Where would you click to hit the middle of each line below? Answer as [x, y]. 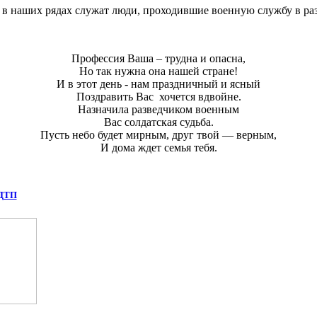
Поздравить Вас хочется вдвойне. [158, 97]
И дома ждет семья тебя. [158, 148]
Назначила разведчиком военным [158, 110]
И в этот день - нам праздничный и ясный [158, 84]
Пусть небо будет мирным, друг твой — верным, [158, 135]
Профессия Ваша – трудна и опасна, [158, 59]
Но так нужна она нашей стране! [158, 71]
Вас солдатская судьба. [158, 122]
